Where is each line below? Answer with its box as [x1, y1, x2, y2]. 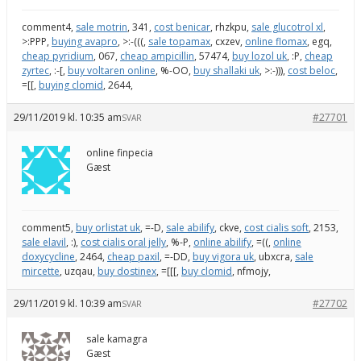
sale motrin [76, 19, 127, 34]
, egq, [307, 34, 332, 48]
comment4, [22, 19, 76, 34]
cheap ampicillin [120, 48, 194, 63]
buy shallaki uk [193, 63, 259, 77]
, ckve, [214, 220, 244, 234]
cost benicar [154, 19, 210, 34]
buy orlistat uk [76, 220, 140, 234]
